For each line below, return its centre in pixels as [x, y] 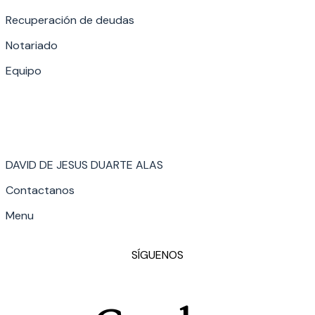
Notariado [32, 46]
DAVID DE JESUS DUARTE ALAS [84, 165]
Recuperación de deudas [70, 20]
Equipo [24, 71]
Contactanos [40, 191]
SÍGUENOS [157, 255]
